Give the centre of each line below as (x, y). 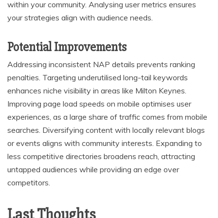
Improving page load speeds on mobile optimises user (99, 103)
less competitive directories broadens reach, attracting (101, 156)
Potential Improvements (67, 47)
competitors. (29, 182)
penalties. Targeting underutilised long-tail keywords (98, 77)
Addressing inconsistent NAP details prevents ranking (101, 64)
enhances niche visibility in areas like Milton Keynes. (97, 90)
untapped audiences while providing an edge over (93, 169)
